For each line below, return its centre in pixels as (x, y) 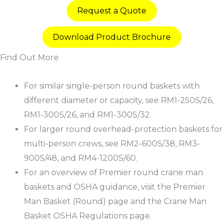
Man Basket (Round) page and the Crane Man (115, 201)
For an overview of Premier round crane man (113, 172)
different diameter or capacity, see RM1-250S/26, (119, 100)
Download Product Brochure (111, 37)
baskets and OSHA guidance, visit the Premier (115, 187)
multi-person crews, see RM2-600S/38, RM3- (112, 143)
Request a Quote (111, 10)
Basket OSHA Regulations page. (88, 216)
